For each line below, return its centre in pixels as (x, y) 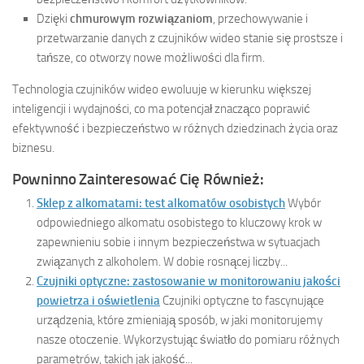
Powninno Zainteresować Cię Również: (138, 179)
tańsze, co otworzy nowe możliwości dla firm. (151, 57)
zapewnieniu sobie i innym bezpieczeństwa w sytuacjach (178, 242)
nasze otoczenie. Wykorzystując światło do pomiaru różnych (188, 339)
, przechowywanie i (260, 18)
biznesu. (33, 147)
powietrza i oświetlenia (98, 300)
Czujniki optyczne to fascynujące (243, 300)
